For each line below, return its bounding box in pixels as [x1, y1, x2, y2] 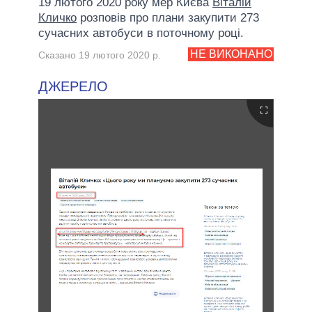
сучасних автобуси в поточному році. [38, 26, 244, 40]
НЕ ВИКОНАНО [189, 48, 272, 61]
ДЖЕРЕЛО [38, 78, 108, 94]
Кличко [38, 10, 77, 24]
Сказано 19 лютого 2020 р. [38, 49, 161, 61]
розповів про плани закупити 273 [77, 10, 259, 24]
